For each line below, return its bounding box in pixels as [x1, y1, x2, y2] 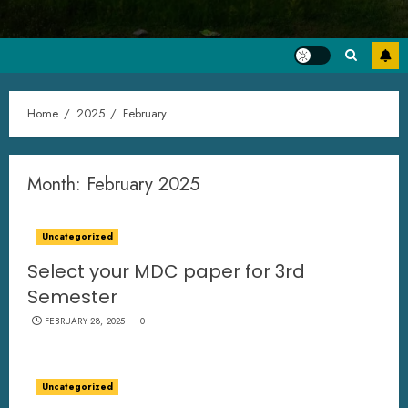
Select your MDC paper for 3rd [27, 259, 305, 284]
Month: [27, 171, 87, 198]
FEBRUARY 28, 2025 [44, 314, 126, 328]
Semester [27, 284, 117, 310]
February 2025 [87, 171, 199, 198]
